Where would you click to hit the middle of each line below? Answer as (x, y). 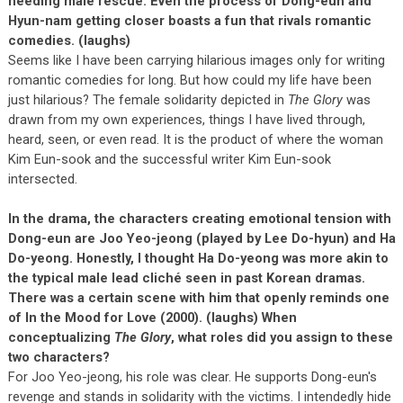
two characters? (58, 357)
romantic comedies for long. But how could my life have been (189, 80)
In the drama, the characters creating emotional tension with (199, 218)
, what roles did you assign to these (282, 337)
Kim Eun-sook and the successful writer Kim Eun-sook (169, 159)
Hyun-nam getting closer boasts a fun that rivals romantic (189, 20)
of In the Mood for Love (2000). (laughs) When (152, 317)
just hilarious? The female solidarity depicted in (148, 99)
